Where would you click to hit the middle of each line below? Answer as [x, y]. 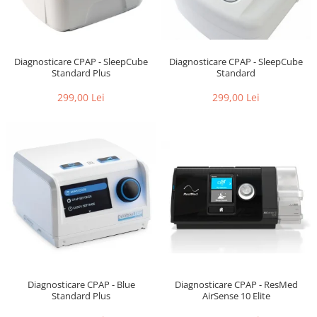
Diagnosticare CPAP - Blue [81, 284]
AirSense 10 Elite [236, 295]
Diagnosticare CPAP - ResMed [236, 284]
